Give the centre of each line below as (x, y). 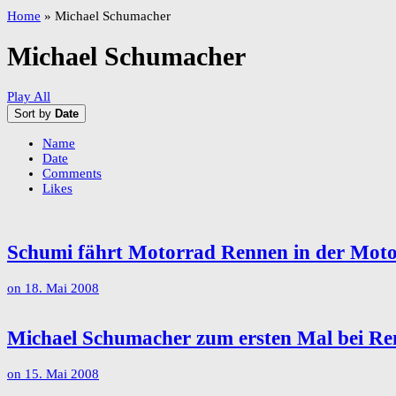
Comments (72, 174)
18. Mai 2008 (62, 288)
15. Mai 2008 (62, 374)
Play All (29, 97)
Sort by (34, 114)
